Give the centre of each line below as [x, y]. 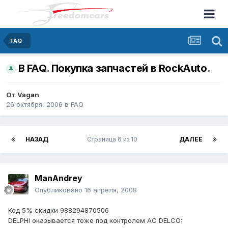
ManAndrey [59, 178]
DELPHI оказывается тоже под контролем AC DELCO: [95, 221]
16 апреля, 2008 [111, 190]
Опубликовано [60, 190]
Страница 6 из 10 [114, 139]
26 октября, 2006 [34, 105]
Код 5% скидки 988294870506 [59, 210]
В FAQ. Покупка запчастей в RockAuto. [114, 68]
